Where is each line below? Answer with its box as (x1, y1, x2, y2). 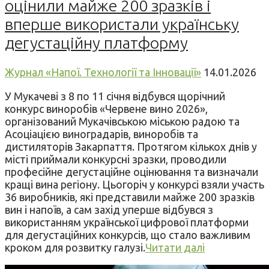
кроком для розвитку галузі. (5, 241, 145, 253)
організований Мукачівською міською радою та (5, 115, 240, 127)
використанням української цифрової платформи (5, 216, 249, 228)
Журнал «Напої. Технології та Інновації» (5, 65, 201, 78)
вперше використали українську (5, 15, 239, 34)
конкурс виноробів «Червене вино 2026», (5, 102, 208, 115)
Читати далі (145, 241, 205, 253)
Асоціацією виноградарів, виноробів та (5, 127, 198, 140)
